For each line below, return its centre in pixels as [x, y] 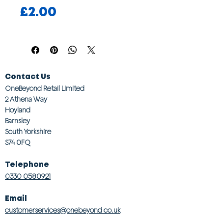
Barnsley [17, 121]
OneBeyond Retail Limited [45, 88]
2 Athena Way [26, 99]
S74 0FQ [18, 142]
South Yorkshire [28, 132]
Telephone [27, 165]
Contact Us [28, 77]
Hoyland [18, 110]
